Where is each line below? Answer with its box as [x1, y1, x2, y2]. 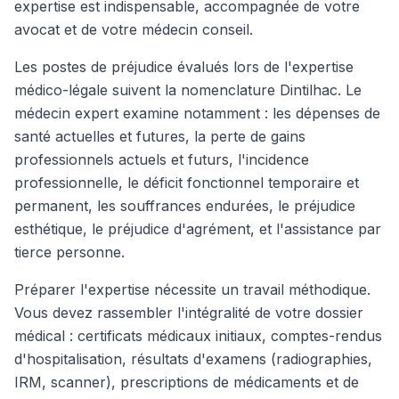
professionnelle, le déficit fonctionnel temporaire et [14, 174, 359, 191]
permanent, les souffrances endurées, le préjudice [14, 197, 355, 215]
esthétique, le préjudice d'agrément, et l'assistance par [14, 220, 381, 238]
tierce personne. [14, 243, 125, 261]
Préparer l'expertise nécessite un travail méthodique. [14, 281, 370, 298]
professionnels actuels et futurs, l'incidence [14, 151, 309, 168]
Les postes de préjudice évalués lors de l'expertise [14, 58, 354, 76]
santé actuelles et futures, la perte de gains [14, 127, 305, 145]
